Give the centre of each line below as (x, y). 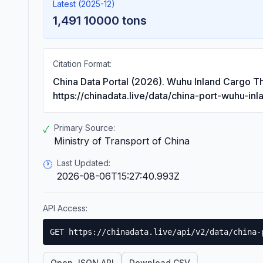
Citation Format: (82, 64)
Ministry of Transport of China (122, 141)
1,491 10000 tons (100, 21)
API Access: (65, 208)
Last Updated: (84, 163)
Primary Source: (85, 128)
